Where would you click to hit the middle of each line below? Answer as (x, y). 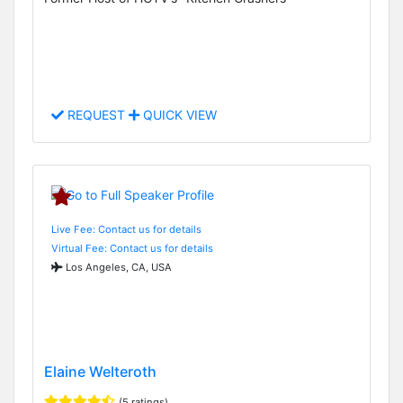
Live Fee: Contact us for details (126, 229)
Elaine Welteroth (100, 371)
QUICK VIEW (178, 115)
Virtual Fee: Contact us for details (132, 248)
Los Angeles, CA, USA (117, 267)
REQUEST (96, 115)
